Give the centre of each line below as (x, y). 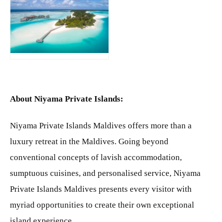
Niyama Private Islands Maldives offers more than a (101, 125)
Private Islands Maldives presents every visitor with (101, 189)
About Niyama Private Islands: (67, 99)
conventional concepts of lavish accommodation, (96, 157)
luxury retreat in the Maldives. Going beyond (89, 141)
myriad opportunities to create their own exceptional (102, 205)
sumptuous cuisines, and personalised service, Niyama (105, 173)
